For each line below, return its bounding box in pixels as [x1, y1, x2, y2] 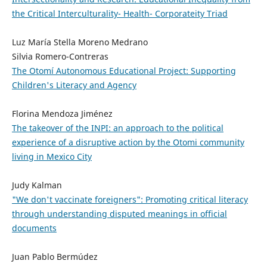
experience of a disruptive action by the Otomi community [11, 136, 244, 148]
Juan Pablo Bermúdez [11, 250, 98, 262]
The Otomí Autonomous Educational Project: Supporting [11, 64, 236, 76]
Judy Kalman [11, 179, 62, 191]
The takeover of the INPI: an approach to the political [11, 122, 223, 133]
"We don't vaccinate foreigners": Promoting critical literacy [11, 193, 248, 205]
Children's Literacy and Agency [11, 79, 136, 91]
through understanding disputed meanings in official [11, 207, 227, 219]
